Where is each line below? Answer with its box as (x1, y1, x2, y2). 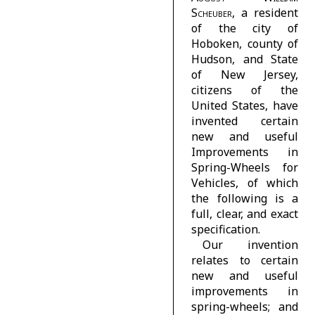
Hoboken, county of (191, 35, 298, 51)
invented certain (191, 112, 298, 129)
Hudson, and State (191, 51, 298, 67)
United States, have (191, 97, 298, 113)
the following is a (191, 190, 298, 206)
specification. (191, 221, 261, 237)
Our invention (202, 236, 298, 252)
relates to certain (191, 252, 298, 268)
